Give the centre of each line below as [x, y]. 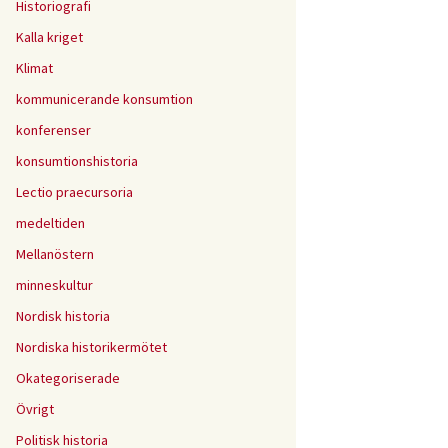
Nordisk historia [63, 316]
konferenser [53, 130]
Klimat [34, 68]
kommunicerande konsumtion [104, 99]
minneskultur [54, 285]
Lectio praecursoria [74, 192]
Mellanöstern [55, 254]
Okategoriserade [68, 378]
